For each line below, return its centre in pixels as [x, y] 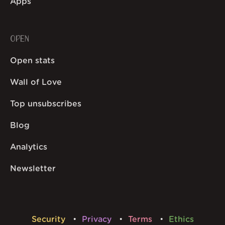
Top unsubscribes [46, 104]
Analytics [29, 147]
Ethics [181, 220]
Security [49, 220]
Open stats [32, 61]
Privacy [98, 220]
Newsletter [33, 169]
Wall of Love [36, 83]
